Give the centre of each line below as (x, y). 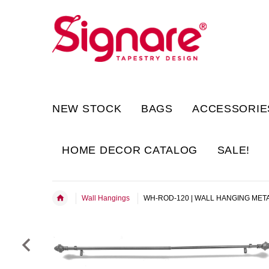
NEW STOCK (87, 108)
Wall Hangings (106, 198)
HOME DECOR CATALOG (130, 150)
